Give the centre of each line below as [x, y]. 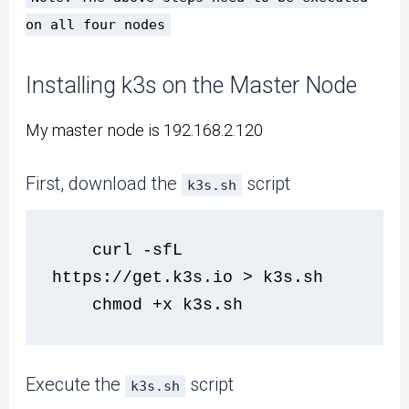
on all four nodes [96, 24]
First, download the [104, 183]
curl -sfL [58, 251]
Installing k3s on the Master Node [192, 86]
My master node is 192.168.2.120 [145, 130]
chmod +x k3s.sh [153, 305]
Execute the [76, 385]
